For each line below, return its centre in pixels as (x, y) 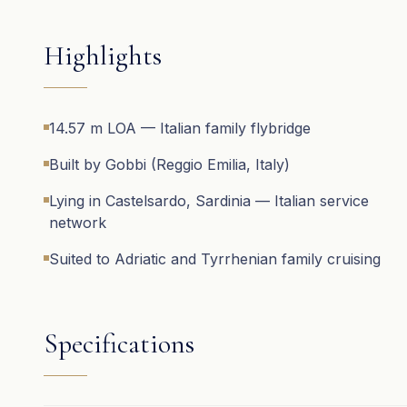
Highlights (103, 56)
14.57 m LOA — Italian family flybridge (180, 128)
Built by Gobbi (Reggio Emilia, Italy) (169, 164)
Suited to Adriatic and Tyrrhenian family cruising (215, 259)
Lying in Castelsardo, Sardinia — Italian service (209, 201)
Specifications (119, 344)
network (78, 223)
